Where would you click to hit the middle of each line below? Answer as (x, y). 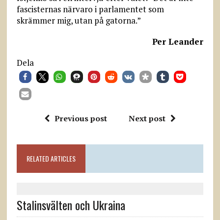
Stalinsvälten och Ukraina (71, 205)
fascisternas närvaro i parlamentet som (90, 9)
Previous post (81, 118)
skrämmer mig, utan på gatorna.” (79, 20)
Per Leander (178, 41)
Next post (147, 118)
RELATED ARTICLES (51, 158)
